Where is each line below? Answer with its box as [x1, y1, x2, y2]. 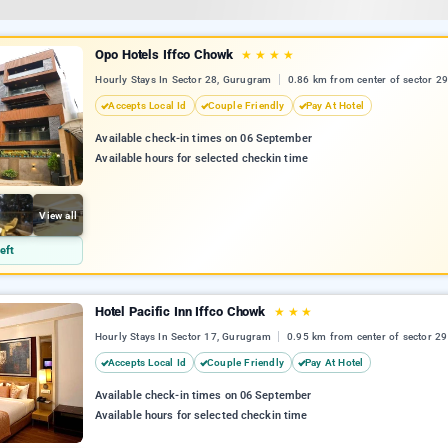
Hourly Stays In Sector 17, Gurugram [94, 331, 275, 343]
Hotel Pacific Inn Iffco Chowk [94, 304, 269, 319]
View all [39, 209, 77, 221]
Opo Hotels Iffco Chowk [95, 47, 237, 62]
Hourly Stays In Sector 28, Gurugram [95, 74, 275, 86]
